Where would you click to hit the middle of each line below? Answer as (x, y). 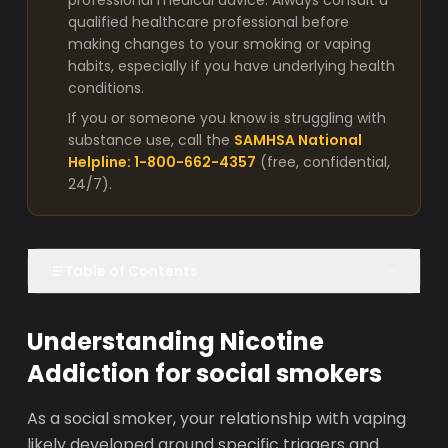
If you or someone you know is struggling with (227, 118)
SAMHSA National (298, 140)
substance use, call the (149, 140)
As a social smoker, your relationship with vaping (217, 418)
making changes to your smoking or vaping (220, 44)
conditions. (106, 88)
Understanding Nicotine (176, 341)
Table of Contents (131, 271)
